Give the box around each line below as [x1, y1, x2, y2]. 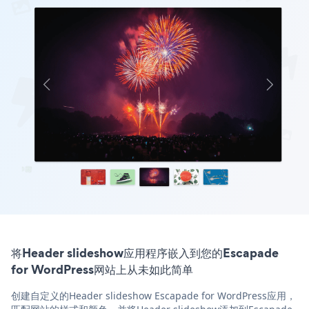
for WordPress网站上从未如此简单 [11, 261, 193, 279]
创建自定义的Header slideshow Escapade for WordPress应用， [11, 289, 296, 303]
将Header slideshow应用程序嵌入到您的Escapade [11, 244, 279, 262]
